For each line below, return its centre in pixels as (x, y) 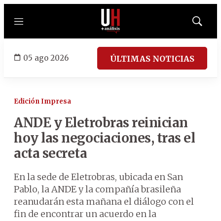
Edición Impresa (42, 101)
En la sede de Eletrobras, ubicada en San (98, 177)
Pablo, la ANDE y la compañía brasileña (97, 189)
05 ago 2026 (46, 58)
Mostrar (207, 24)
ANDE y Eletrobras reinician (101, 123)
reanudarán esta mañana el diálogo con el (104, 202)
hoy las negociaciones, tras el (104, 138)
